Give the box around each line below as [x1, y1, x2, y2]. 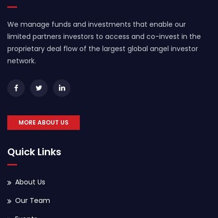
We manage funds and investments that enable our [7, 19, 186, 29]
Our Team [15, 196, 50, 205]
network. [7, 56, 36, 66]
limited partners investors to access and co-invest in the [7, 32, 201, 41]
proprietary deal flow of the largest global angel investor [7, 44, 198, 54]
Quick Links [7, 145, 61, 159]
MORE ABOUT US [18, 118, 69, 127]
